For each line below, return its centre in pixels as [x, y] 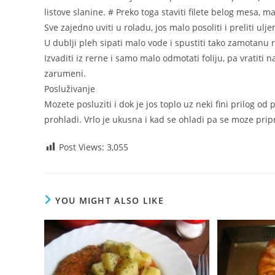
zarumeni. [65, 73]
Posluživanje [70, 88]
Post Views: [82, 147]
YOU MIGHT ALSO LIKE [110, 200]
